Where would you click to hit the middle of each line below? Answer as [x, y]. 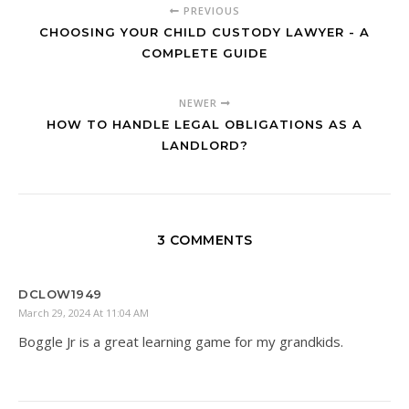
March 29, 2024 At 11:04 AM [84, 312]
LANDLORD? [204, 145]
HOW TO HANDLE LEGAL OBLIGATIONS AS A [204, 124]
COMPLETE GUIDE [204, 52]
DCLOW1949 [60, 294]
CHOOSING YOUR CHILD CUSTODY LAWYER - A [204, 31]
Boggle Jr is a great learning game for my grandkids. [181, 341]
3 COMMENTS [204, 240]
